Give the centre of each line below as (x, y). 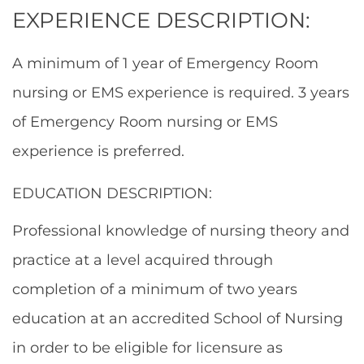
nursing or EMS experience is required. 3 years (181, 93)
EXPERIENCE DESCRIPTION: (161, 20)
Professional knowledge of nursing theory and (181, 231)
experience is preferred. (98, 151)
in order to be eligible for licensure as (147, 348)
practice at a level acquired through (143, 260)
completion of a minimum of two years (155, 289)
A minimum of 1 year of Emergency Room (165, 63)
